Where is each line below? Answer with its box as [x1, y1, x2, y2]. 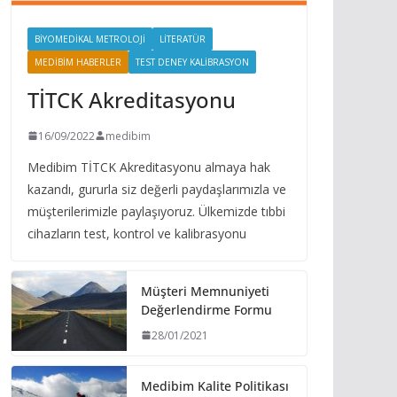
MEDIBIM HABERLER [35, 55, 121, 68]
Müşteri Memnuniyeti [141, 282, 269, 300]
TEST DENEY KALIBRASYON [136, 55, 249, 68]
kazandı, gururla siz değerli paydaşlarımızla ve [27, 180, 286, 198]
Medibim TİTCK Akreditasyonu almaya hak [27, 158, 270, 175]
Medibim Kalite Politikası [141, 377, 289, 394]
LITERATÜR [160, 32, 206, 45]
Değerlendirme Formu [141, 300, 272, 318]
